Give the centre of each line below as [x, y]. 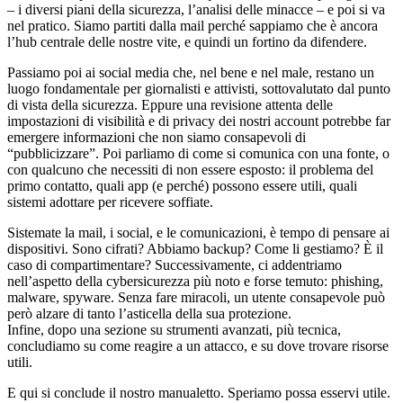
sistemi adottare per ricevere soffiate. [110, 201]
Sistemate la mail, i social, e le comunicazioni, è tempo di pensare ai [198, 232]
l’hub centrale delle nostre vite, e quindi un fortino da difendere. [187, 41]
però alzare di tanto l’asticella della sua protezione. [149, 313]
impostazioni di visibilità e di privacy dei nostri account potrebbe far [199, 121]
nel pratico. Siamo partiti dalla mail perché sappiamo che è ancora [193, 25]
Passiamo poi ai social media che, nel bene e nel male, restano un [191, 72]
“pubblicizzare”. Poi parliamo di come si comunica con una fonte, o [198, 153]
